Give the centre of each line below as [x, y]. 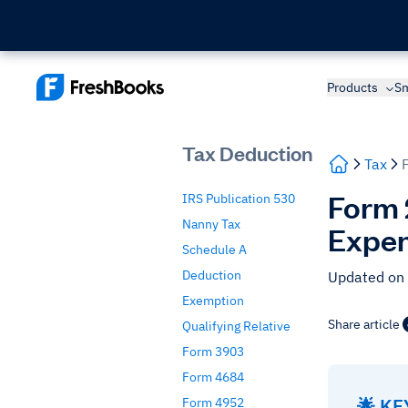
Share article [364, 324]
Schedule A [214, 250]
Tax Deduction [248, 153]
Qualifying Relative [236, 326]
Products [352, 87]
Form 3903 [213, 352]
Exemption [213, 301]
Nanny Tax [211, 224]
